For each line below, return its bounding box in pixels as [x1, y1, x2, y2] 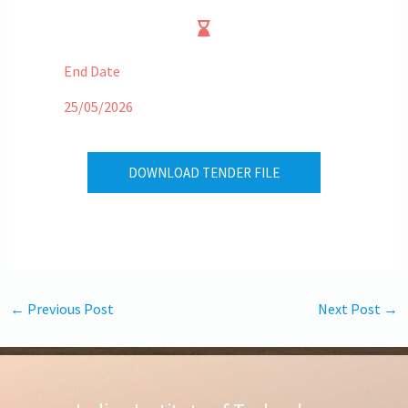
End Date [63, 61, 120, 80]
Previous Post [24, 299, 114, 318]
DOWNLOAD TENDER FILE [128, 163, 280, 181]
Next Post [318, 299, 384, 318]
